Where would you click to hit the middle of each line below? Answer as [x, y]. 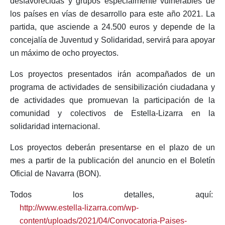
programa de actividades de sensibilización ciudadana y [113, 87]
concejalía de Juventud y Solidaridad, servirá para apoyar [113, 40]
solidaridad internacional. [55, 126]
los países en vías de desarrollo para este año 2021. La [113, 14]
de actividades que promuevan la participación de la [113, 100]
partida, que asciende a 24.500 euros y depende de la [113, 27]
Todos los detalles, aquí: [113, 195]
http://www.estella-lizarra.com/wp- [79, 208]
